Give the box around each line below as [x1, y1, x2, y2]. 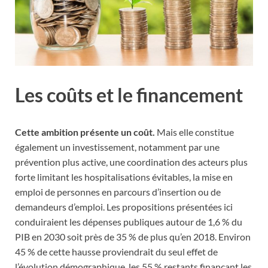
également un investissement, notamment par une [15, 141, 220, 153]
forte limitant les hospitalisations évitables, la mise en [15, 171, 233, 183]
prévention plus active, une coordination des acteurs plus [15, 156, 248, 168]
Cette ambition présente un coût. [15, 126, 155, 138]
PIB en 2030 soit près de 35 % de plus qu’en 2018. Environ [15, 231, 251, 243]
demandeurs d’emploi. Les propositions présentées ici [15, 201, 233, 213]
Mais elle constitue [155, 126, 234, 138]
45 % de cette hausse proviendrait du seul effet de [15, 246, 218, 258]
